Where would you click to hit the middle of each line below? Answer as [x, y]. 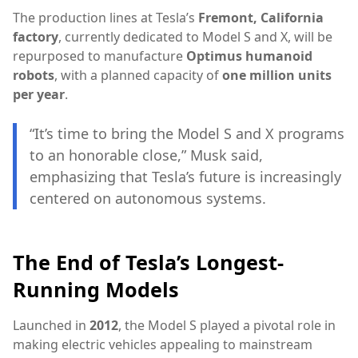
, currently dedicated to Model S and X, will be [195, 37]
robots [34, 75]
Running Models [96, 290]
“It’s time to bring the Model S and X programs [187, 133]
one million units [277, 75]
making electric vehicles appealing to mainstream [163, 345]
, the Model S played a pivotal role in [227, 326]
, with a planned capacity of [138, 75]
